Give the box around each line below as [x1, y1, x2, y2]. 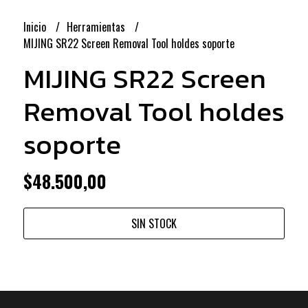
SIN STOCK [131, 214, 177, 232]
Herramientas [66, 18, 128, 35]
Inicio [23, 18, 49, 35]
